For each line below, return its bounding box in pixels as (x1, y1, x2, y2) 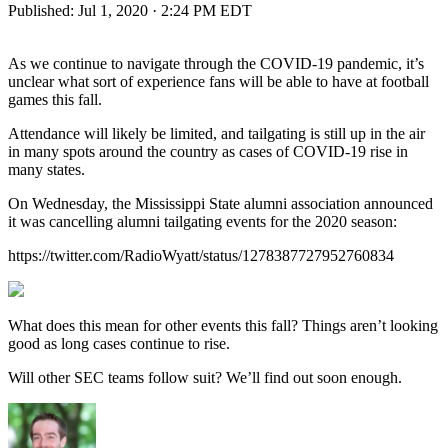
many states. (8, 160, 85, 178)
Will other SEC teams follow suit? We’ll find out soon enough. (8, 368, 402, 386)
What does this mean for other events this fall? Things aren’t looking (8, 316, 438, 334)
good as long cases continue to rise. (8, 334, 230, 352)
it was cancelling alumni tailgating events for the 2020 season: (8, 212, 397, 230)
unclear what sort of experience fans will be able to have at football (8, 72, 429, 90)
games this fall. (8, 90, 102, 108)
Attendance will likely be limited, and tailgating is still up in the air (8, 124, 425, 142)
